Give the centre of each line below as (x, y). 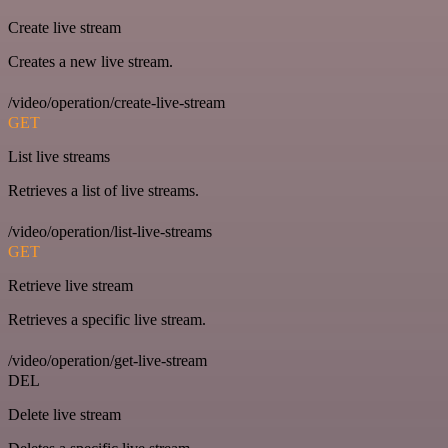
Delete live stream (64, 414)
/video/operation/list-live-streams (110, 231)
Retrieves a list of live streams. (103, 190)
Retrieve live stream (70, 285)
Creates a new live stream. (90, 61)
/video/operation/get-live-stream (107, 360)
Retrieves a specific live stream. (107, 319)
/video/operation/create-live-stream (116, 102)
